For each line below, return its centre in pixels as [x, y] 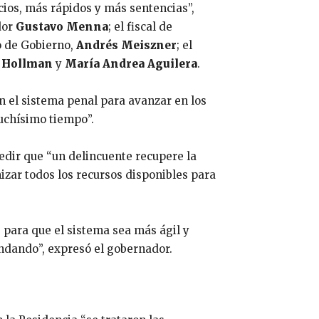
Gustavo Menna [62, 27]
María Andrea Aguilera [131, 64]
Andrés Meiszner [126, 46]
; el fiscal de [140, 27]
